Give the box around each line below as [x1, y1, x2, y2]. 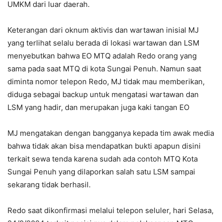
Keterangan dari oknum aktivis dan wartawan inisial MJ [7, 25, 199, 35]
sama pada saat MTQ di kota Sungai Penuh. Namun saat [7, 64, 201, 74]
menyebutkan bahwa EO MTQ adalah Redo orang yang [7, 51, 197, 61]
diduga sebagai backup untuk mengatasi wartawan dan [7, 90, 199, 100]
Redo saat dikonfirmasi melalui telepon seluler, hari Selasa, [7, 206, 214, 216]
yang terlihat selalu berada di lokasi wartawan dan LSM [7, 38, 199, 48]
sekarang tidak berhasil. [7, 180, 91, 190]
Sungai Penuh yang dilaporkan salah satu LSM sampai [7, 167, 195, 177]
